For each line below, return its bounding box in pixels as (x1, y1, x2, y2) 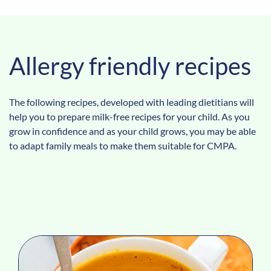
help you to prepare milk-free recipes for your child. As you (9, 110, 250, 122)
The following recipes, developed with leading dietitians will (9, 96, 254, 108)
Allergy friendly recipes (9, 51, 251, 80)
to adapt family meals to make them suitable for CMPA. (9, 139, 237, 151)
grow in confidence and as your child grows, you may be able (9, 125, 256, 137)
